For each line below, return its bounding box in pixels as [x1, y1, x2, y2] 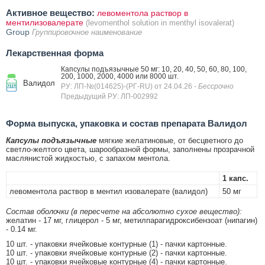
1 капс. [222, 173, 248, 183]
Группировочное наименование [32, 27, 142, 37]
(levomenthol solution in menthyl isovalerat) [86, 18, 234, 27]
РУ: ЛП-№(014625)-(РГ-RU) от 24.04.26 [61, 82, 194, 91]
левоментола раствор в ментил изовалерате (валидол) [9, 186, 208, 196]
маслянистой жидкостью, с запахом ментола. [6, 153, 170, 163]
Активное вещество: [6, 7, 95, 18]
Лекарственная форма [6, 47, 104, 58]
